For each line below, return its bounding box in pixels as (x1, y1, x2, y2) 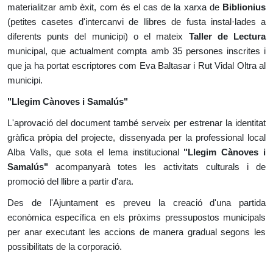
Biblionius (222, 2, 266, 12)
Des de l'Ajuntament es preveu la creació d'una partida (7, 198, 266, 208)
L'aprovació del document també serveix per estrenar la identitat (7, 118, 266, 128)
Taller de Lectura (188, 32, 266, 41)
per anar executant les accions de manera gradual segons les (7, 227, 266, 237)
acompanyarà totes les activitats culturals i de (48, 162, 266, 172)
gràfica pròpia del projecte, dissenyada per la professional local (7, 133, 266, 143)
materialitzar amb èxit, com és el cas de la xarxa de (7, 2, 222, 12)
